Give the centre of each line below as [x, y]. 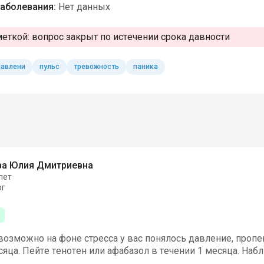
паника [145, 67]
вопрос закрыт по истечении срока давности [131, 37]
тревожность [96, 67]
